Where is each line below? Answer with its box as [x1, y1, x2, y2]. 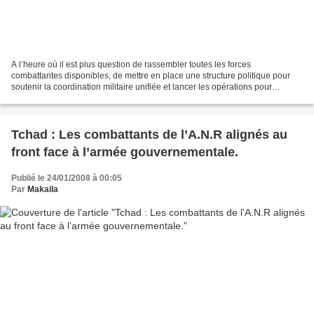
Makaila [27, 184, 58, 194]
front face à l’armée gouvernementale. [11, 144, 238, 159]
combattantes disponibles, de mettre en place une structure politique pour [11, 70, 290, 81]
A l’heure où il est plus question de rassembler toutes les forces [11, 59, 251, 69]
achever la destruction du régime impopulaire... [11, 93, 190, 103]
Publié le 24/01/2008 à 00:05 [11, 172, 122, 183]
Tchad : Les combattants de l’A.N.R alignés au [11, 127, 287, 142]
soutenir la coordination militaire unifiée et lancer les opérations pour [11, 81, 272, 92]
